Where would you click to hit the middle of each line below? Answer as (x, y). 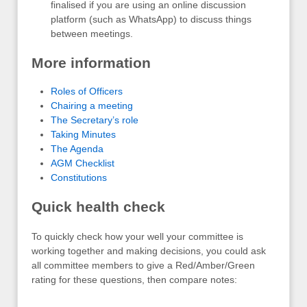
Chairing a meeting (92, 106)
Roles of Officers (87, 91)
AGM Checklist (83, 163)
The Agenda (77, 149)
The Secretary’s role (95, 120)
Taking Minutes (83, 135)
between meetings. (92, 34)
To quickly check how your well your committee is (137, 236)
